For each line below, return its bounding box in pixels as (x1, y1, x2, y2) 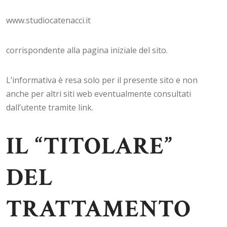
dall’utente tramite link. (6, 102, 93, 113)
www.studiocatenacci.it (6, 15, 91, 26)
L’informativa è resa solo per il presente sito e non (6, 74, 198, 86)
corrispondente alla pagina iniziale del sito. (6, 45, 168, 56)
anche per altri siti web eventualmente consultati (6, 88, 191, 99)
